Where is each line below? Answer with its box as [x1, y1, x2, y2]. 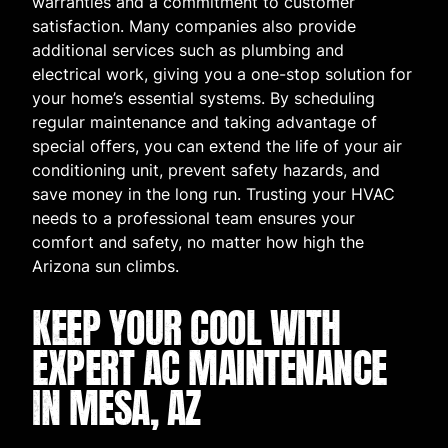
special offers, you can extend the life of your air [32, 136, 402, 157]
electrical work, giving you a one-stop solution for [32, 64, 412, 85]
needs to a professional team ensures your [32, 208, 355, 229]
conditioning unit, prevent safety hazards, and [32, 160, 380, 181]
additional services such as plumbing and [32, 40, 344, 61]
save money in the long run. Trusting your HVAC [32, 184, 395, 205]
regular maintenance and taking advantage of [32, 112, 377, 133]
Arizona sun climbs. [32, 256, 179, 277]
